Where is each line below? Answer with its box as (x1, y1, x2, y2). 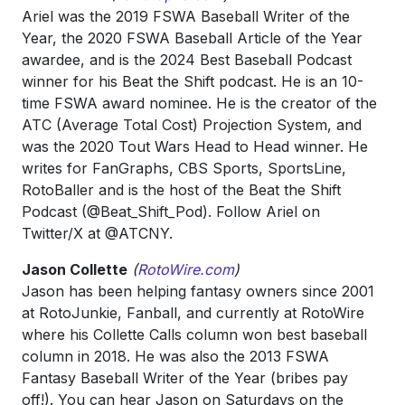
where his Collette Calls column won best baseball (22, 325, 367, 344)
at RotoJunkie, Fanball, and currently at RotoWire (22, 304, 364, 322)
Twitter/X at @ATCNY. (22, 224, 173, 242)
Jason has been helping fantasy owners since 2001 (22, 282, 374, 300)
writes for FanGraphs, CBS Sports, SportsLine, (22, 159, 346, 177)
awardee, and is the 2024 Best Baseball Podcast (22, 51, 352, 69)
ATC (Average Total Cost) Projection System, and (22, 116, 362, 134)
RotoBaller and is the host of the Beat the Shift (22, 181, 341, 199)
